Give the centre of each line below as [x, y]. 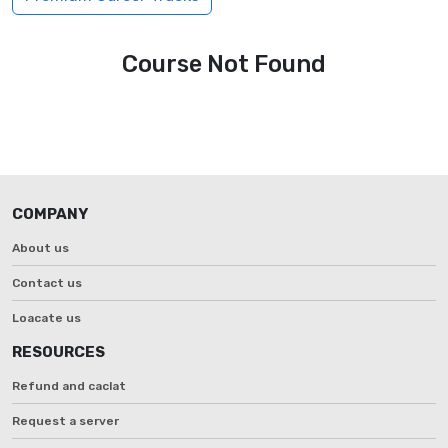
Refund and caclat [69, 385]
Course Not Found [224, 63]
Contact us [47, 282]
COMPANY [50, 213]
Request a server [65, 420]
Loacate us [46, 317]
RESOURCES [58, 351]
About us [40, 247]
